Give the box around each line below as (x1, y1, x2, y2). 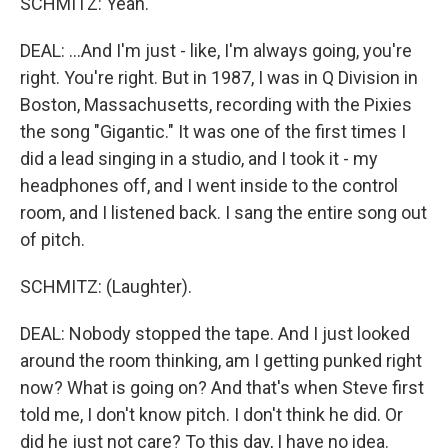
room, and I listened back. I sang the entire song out (20, 202, 427, 223)
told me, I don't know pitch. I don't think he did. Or (20, 404, 403, 425)
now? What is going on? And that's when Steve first (20, 377, 424, 398)
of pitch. (20, 229, 85, 250)
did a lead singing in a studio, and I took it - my (20, 148, 378, 169)
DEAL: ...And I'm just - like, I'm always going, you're (20, 40, 412, 61)
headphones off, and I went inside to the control (20, 175, 398, 196)
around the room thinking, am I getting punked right (20, 350, 422, 371)
